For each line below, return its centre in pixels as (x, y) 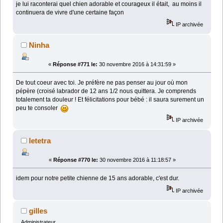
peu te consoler (39, 108)
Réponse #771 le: (75, 64)
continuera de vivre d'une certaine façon (70, 12)
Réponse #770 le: (75, 160)
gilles (38, 211)
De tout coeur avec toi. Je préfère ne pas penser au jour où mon (102, 83)
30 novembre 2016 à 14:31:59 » (137, 64)
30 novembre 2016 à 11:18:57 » (137, 160)
